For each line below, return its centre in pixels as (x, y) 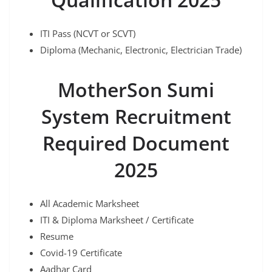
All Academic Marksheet (90, 204)
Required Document (136, 143)
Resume (57, 236)
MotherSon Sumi (136, 90)
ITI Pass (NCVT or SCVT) (88, 34)
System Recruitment (136, 117)
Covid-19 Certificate (81, 253)
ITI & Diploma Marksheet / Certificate (117, 220)
